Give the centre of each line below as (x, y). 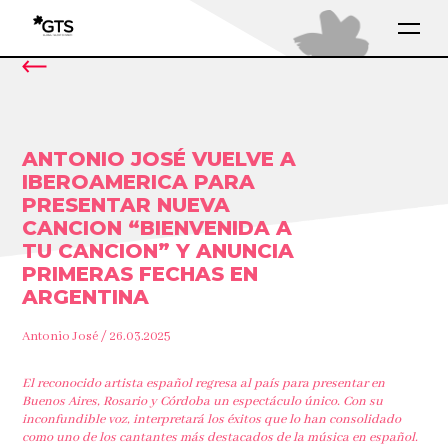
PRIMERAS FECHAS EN (140, 274)
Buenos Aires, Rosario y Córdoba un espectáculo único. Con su (203, 401)
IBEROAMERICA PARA (139, 182)
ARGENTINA (86, 297)
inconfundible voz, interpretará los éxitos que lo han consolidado (212, 419)
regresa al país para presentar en (290, 383)
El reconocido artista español (107, 383)
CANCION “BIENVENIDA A (157, 228)
